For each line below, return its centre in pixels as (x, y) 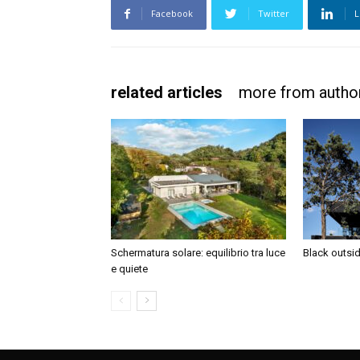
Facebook (172, 13)
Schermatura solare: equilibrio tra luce (198, 253)
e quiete (129, 269)
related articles (167, 92)
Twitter (274, 13)
